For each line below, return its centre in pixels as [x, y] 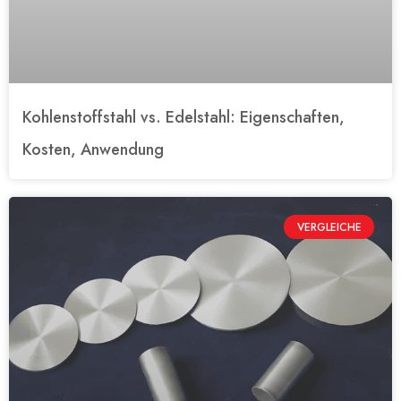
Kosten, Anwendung [93, 150]
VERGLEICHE [329, 227]
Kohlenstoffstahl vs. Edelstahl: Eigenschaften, [183, 118]
